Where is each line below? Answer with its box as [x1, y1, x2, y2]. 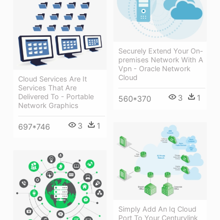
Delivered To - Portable [18, 92, 94, 101]
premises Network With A [118, 55, 203, 64]
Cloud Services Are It [18, 75, 87, 83]
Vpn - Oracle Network [118, 64, 191, 73]
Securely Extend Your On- [118, 46, 203, 55]
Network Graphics [18, 101, 79, 110]
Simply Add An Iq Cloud [118, 205, 196, 214]
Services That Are [18, 83, 77, 92]
